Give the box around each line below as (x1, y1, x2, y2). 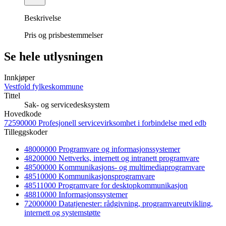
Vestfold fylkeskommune (4, 82, 83, 91)
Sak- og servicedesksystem (24, 100, 109, 109)
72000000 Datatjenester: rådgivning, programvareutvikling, (24, 199, 213, 208)
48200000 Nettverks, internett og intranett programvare (24, 154, 199, 163)
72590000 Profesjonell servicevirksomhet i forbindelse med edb (4, 119, 206, 128)
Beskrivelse (24, 13, 61, 22)
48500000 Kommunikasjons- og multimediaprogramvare (24, 163, 205, 172)
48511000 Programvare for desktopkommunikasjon (24, 181, 188, 190)
